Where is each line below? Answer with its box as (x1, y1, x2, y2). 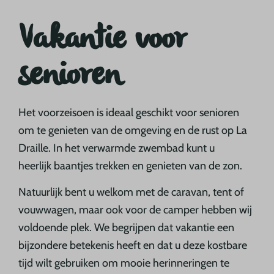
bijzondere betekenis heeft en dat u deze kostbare (18, 239, 248, 253)
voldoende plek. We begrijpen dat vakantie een (18, 221, 235, 235)
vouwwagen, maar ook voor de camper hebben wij (18, 203, 253, 217)
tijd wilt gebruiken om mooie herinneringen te (18, 256, 230, 270)
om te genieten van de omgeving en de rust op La (18, 123, 248, 137)
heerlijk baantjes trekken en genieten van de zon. (18, 158, 243, 172)
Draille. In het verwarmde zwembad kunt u (18, 141, 215, 155)
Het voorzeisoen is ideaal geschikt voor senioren (18, 105, 240, 119)
